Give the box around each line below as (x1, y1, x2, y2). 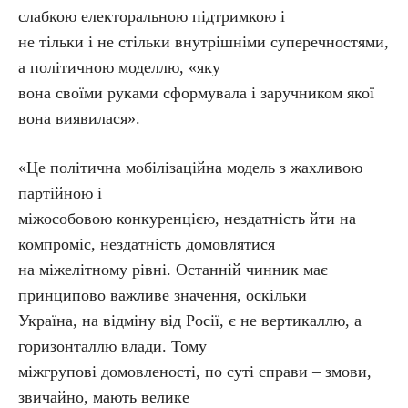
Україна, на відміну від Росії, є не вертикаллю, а (18, 311, 362, 330)
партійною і (18, 184, 102, 202)
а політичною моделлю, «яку (18, 58, 220, 76)
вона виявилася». (18, 109, 140, 127)
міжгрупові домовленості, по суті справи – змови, (18, 362, 372, 381)
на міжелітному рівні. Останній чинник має (18, 260, 328, 279)
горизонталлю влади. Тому (18, 337, 207, 355)
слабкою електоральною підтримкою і (18, 7, 285, 25)
